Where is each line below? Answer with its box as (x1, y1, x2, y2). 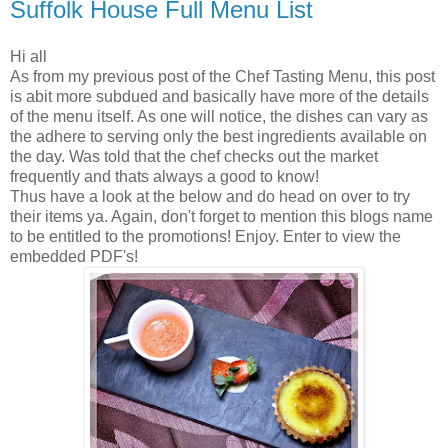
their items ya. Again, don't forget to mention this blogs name (10, 208, 433, 226)
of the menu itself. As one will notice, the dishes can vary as (10, 108, 428, 126)
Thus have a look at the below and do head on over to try (10, 188, 410, 206)
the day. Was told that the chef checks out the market (10, 148, 378, 166)
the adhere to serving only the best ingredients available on (10, 128, 427, 146)
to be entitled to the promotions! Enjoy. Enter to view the (10, 228, 401, 246)
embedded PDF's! (10, 248, 138, 266)
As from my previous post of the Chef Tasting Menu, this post (10, 68, 435, 86)
